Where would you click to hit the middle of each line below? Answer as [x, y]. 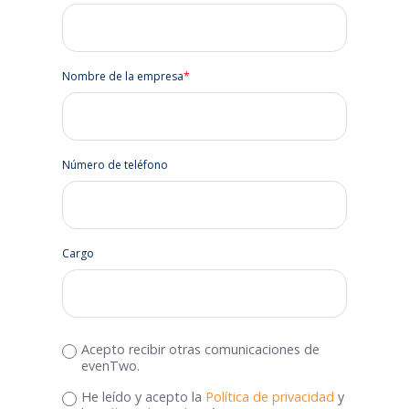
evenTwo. [110, 365]
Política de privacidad [270, 396]
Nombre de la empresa [123, 76]
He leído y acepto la [143, 396]
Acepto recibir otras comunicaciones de [200, 349]
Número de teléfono [115, 164]
